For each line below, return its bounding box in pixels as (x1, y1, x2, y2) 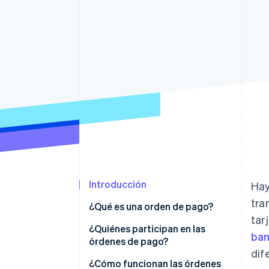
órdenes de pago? (89, 235, 168, 248)
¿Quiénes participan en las (89, 222, 205, 235)
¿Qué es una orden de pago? (89, 200, 213, 213)
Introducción (89, 178, 147, 191)
